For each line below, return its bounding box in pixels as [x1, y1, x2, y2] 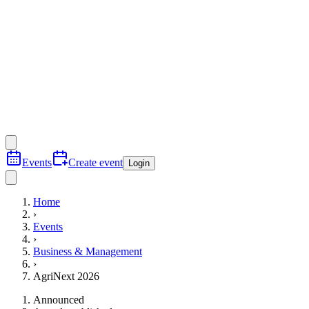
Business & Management [33, 246, 142, 257]
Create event [68, 157, 123, 168]
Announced [33, 294, 84, 306]
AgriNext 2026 [33, 270, 99, 282]
